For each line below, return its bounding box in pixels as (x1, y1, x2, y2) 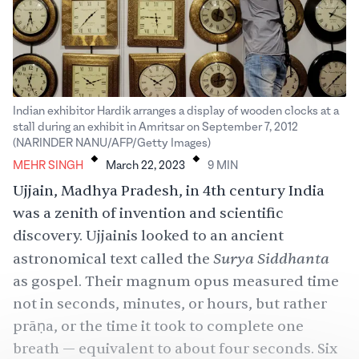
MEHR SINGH (13, 159, 83, 173)
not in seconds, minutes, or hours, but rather (13, 295, 327, 314)
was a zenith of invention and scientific (13, 204, 284, 224)
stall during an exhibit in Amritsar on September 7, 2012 (13, 121, 298, 135)
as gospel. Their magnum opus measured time (13, 272, 339, 292)
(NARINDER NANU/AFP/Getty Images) (13, 137, 211, 151)
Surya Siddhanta (213, 249, 329, 269)
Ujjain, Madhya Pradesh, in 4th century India (13, 182, 325, 201)
